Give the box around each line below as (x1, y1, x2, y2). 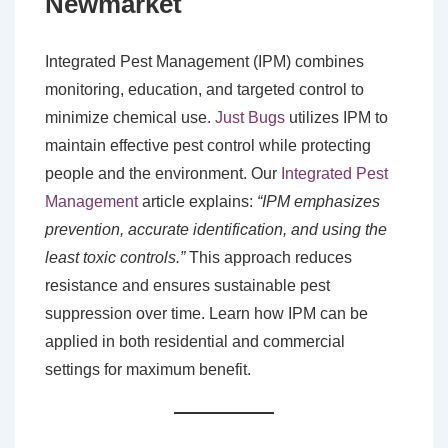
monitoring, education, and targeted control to (45, 81, 364, 99)
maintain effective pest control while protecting (45, 137, 371, 155)
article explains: (138, 193, 257, 211)
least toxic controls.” (45, 249, 185, 267)
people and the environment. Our (45, 165, 281, 183)
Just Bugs (215, 109, 285, 127)
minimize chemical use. (45, 109, 215, 127)
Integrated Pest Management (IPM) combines (45, 53, 364, 71)
